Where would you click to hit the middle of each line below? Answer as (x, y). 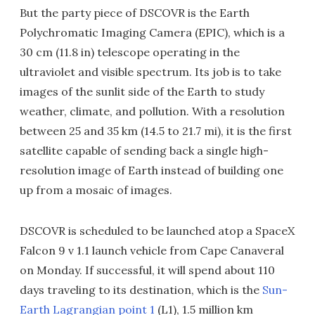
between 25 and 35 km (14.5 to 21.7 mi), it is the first (156, 130)
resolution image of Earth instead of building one (152, 170)
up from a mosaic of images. (96, 189)
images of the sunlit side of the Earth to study (142, 91)
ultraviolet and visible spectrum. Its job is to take (150, 71)
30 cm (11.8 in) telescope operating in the (130, 52)
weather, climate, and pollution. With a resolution (152, 111)
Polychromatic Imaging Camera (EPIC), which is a (152, 32)
